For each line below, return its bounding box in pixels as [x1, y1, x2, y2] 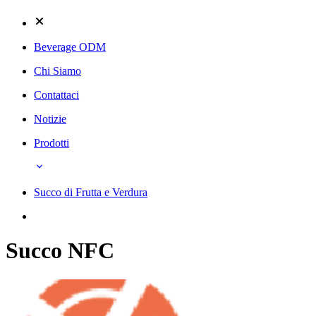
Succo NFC [6, 238, 114, 264]
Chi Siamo [34, 64, 81, 77]
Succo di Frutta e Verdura [34, 186, 147, 198]
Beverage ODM [34, 40, 106, 53]
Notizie [34, 112, 66, 125]
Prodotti [34, 136, 69, 149]
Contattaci [34, 88, 79, 101]
